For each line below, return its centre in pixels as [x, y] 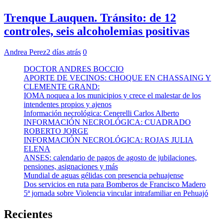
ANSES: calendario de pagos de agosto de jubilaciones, [110, 157]
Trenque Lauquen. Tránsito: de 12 [90, 18]
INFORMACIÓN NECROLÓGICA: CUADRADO [107, 122]
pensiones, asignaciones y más [71, 166]
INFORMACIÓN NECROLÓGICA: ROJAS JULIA [109, 140]
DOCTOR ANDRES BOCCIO [74, 69]
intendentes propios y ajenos [68, 104]
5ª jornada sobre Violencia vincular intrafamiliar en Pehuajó [116, 193]
